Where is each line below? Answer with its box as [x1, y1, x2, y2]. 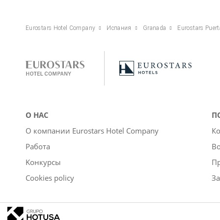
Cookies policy [26, 172, 74, 183]
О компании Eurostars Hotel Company [26, 125, 159, 136]
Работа [26, 141, 50, 151]
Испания [107, 24, 132, 31]
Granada [142, 24, 166, 31]
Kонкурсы [26, 157, 61, 167]
